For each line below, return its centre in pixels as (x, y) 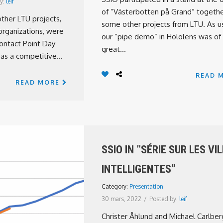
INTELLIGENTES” (139, 169)
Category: (115, 186)
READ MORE (39, 82)
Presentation (146, 186)
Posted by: (164, 199)
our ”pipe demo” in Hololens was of (161, 37)
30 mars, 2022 (121, 199)
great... (114, 49)
